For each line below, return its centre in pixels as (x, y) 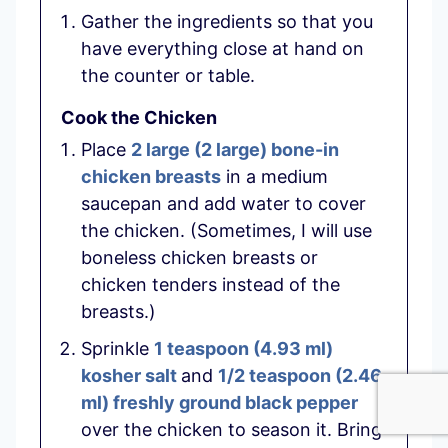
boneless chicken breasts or (199, 257)
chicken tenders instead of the (210, 284)
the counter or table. (168, 76)
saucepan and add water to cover (223, 203)
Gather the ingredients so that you (227, 22)
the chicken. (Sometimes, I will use (226, 230)
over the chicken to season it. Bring (231, 429)
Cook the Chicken (139, 117)
